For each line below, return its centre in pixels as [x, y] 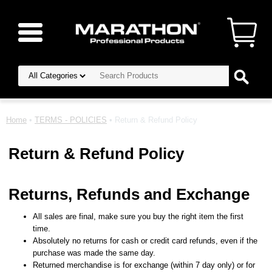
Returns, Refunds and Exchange [129, 194]
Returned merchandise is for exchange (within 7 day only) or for [144, 265]
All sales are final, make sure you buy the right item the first [138, 217]
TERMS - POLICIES [71, 120]
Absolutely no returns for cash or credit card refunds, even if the [145, 241]
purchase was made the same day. [94, 253]
